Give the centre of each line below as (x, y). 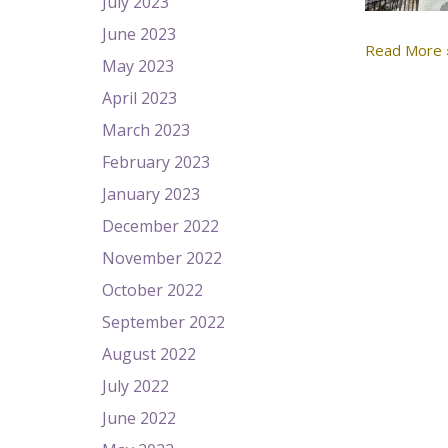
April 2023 (139, 98)
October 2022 (152, 290)
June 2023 (139, 34)
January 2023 (151, 194)
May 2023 (138, 66)
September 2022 (163, 322)
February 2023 (156, 162)
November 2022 (162, 258)
